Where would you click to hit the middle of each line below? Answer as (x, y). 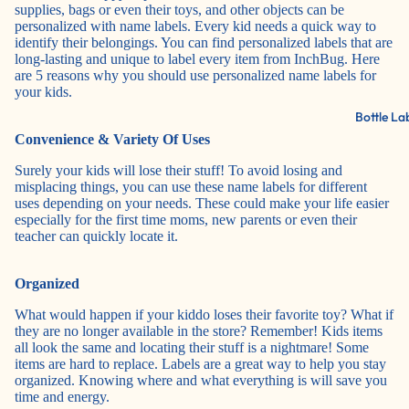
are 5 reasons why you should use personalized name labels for (195, 76)
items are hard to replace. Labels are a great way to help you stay (200, 364)
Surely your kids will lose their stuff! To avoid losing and (178, 171)
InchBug (319, 59)
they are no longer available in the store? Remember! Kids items (199, 331)
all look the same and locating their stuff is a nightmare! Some (192, 348)
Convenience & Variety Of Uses (112, 140)
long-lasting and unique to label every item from (154, 59)
